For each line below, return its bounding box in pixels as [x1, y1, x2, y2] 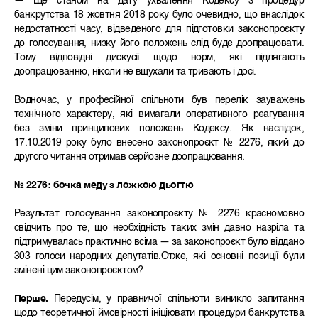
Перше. [14, 294, 48, 305]
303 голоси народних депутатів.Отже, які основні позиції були [14, 251, 304, 262]
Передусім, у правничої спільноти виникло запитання [48, 294, 304, 305]
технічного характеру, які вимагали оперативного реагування [14, 109, 304, 120]
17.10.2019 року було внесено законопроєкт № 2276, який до [14, 138, 304, 148]
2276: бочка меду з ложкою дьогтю [26, 180, 193, 191]
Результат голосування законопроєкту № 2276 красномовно [14, 209, 304, 219]
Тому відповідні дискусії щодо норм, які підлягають [14, 53, 304, 63]
